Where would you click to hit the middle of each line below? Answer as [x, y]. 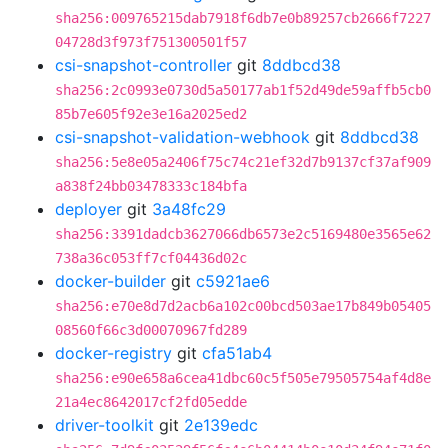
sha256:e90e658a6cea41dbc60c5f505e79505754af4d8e [243, 378]
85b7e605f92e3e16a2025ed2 [151, 114]
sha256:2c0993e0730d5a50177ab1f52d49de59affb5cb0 [243, 90]
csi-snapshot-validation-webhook [182, 137]
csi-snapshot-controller [143, 65]
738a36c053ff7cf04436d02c [151, 258]
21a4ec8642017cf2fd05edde [151, 402]
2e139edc [221, 425]
